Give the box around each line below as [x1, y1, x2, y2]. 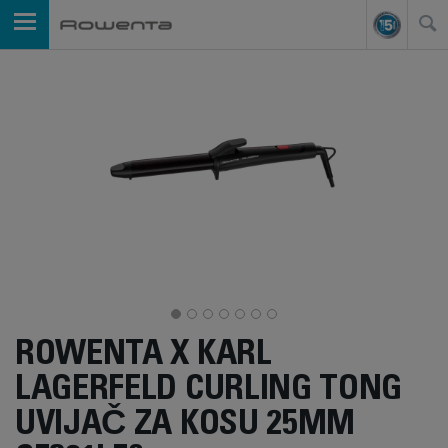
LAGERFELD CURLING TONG [15, 374, 403, 409]
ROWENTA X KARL [15, 339, 272, 374]
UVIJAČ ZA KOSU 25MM [15, 409, 356, 444]
